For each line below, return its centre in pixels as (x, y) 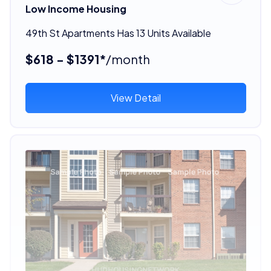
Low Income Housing (76, 8)
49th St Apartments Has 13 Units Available (118, 33)
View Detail (135, 97)
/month (128, 59)
